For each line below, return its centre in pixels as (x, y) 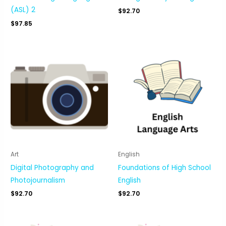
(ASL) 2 (23, 10)
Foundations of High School (164, 167)
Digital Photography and (52, 167)
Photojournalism (38, 180)
